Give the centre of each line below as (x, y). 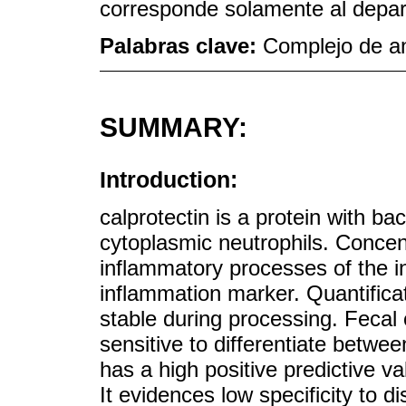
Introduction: (169, 179)
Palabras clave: (181, 46)
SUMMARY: (174, 127)
